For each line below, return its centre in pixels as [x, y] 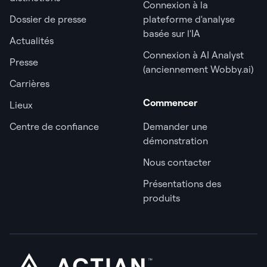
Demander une [175, 126]
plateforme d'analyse [189, 19]
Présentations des [182, 183]
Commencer [170, 102]
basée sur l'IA [172, 33]
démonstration [176, 140]
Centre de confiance [54, 126]
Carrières [30, 83]
